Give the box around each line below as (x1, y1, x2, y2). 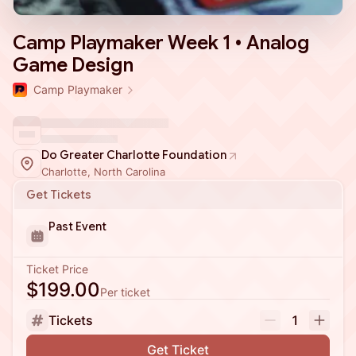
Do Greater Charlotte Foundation (41, 148, 226, 162)
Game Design (13, 53, 133, 77)
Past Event (48, 219, 106, 234)
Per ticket (100, 285, 150, 299)
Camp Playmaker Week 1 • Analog (13, 31, 310, 55)
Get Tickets (26, 188, 91, 202)
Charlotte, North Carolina (41, 165, 165, 178)
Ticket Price (26, 262, 88, 276)
